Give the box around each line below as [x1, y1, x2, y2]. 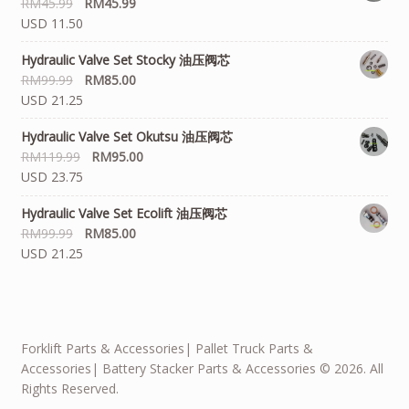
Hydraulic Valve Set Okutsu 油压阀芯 [20, 128, 233, 146]
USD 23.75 [20, 168, 83, 186]
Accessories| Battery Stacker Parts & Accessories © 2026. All [20, 360, 383, 378]
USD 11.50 [20, 14, 83, 32]
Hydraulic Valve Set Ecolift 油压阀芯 [20, 204, 227, 223]
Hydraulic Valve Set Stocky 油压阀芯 [20, 50, 230, 68]
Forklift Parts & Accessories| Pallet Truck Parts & [20, 340, 313, 358]
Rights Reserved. [20, 380, 119, 398]
